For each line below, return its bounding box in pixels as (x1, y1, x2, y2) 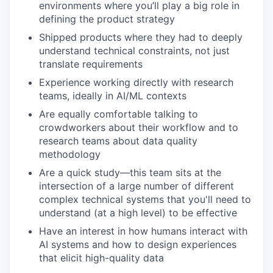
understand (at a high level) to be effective (39, 207, 237, 219)
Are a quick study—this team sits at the (39, 166, 221, 179)
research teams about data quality (39, 135, 197, 147)
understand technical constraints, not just (39, 44, 230, 57)
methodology (39, 148, 101, 160)
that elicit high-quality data (39, 252, 164, 264)
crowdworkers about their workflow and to (39, 121, 238, 133)
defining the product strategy (39, 13, 175, 25)
